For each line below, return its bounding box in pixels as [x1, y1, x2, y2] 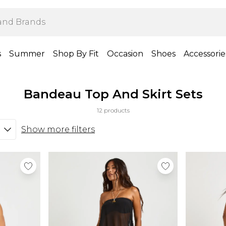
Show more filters [21, 124, 95, 134]
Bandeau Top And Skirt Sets [23, 87, 203, 101]
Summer [9, 49, 45, 59]
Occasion [107, 49, 143, 59]
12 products [96, 106, 130, 114]
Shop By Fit [53, 49, 99, 59]
